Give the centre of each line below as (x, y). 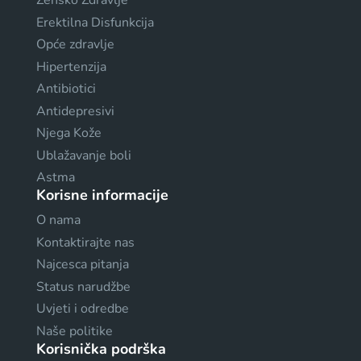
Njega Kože (69, 133)
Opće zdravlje (75, 44)
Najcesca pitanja (83, 264)
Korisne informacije (102, 195)
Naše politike (75, 331)
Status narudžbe (83, 286)
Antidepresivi (75, 111)
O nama (58, 220)
